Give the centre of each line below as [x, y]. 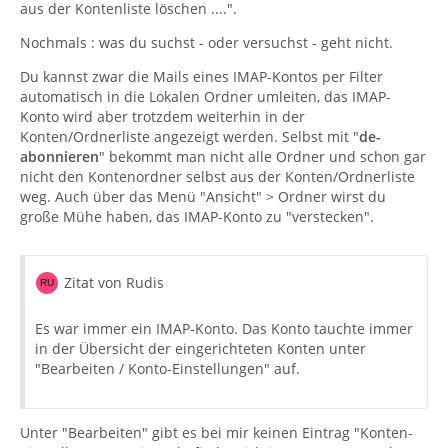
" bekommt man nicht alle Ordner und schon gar [262, 156]
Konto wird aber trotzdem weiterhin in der [162, 116]
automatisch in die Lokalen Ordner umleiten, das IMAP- [205, 96]
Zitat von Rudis [114, 282]
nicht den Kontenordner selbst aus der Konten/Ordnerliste [217, 176]
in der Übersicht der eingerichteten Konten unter [200, 348]
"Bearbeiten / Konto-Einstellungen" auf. [167, 368]
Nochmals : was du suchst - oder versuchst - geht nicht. [206, 42]
